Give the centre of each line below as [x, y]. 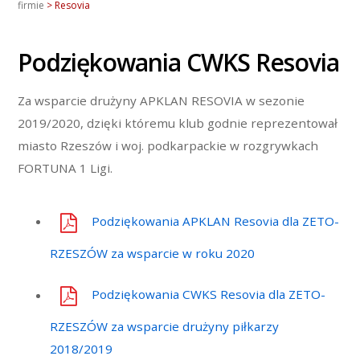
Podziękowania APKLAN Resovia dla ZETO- [215, 221]
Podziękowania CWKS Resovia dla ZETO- [208, 295]
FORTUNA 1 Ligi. [65, 168]
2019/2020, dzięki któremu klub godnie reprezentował [178, 123]
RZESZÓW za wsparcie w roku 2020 [152, 254]
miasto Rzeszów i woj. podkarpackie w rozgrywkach [168, 145]
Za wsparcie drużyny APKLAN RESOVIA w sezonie [162, 100]
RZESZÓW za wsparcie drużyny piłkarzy [164, 327]
